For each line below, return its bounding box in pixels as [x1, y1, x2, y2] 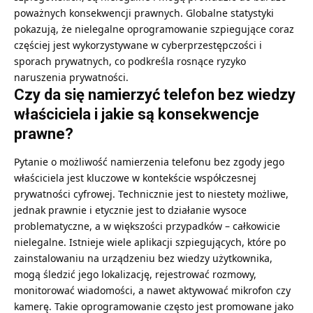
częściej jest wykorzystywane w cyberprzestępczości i [14, 38, 262, 52]
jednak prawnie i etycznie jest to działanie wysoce [14, 203, 247, 217]
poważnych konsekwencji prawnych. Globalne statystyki [14, 6, 274, 20]
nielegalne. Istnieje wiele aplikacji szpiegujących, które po [14, 235, 286, 249]
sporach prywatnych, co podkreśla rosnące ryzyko [14, 54, 246, 68]
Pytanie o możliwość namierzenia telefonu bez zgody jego [14, 155, 284, 169]
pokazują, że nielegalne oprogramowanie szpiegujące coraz [14, 22, 294, 36]
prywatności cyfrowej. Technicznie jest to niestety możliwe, [14, 187, 289, 201]
